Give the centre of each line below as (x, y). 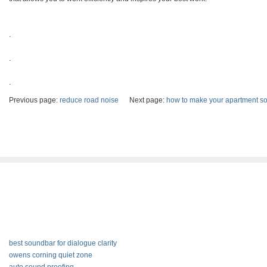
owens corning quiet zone (51, 255)
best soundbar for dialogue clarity (63, 243)
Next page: (142, 100)
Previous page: (34, 100)
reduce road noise (89, 100)
